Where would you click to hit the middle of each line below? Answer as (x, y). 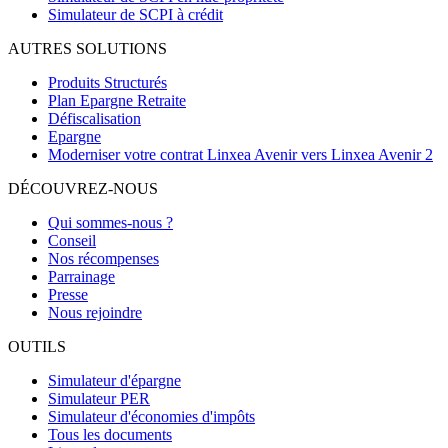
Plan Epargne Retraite (117, 100)
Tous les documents (110, 434)
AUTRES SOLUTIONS (87, 48)
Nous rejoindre (95, 312)
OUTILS (37, 346)
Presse (68, 294)
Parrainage (81, 276)
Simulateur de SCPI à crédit (135, 14)
